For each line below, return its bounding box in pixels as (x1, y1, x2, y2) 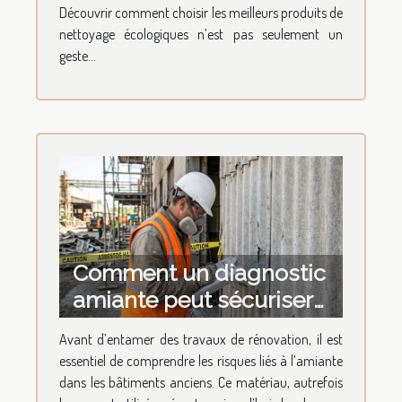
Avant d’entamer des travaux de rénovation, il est (59, 330, 343, 349)
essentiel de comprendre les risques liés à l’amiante (59, 352, 343, 371)
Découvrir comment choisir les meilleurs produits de (59, 3, 343, 22)
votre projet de (73, 313, 226, 341)
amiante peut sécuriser (73, 286, 313, 314)
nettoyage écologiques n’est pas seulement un (59, 24, 343, 43)
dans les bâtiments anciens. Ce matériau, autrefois (59, 373, 343, 392)
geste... (59, 46, 96, 65)
